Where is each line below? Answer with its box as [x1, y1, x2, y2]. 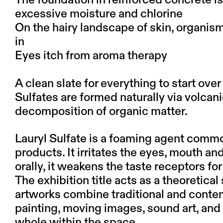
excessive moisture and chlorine [15, 8, 183, 20]
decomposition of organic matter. [15, 105, 188, 117]
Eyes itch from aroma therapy [15, 50, 167, 62]
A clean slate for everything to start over [15, 77, 221, 90]
